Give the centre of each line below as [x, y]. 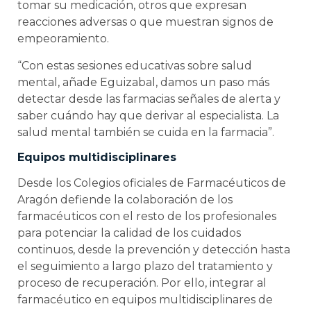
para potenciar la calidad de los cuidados [129, 233]
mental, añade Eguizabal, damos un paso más [143, 82]
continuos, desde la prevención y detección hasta [154, 250]
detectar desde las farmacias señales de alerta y [149, 99]
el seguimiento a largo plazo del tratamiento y [145, 267]
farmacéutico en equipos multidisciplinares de [145, 300]
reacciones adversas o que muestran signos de [145, 22]
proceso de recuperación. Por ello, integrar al [142, 283]
